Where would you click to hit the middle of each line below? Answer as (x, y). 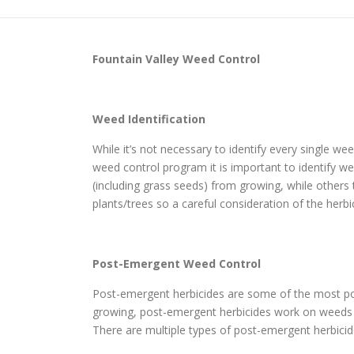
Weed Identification (149, 119)
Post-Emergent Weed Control (177, 264)
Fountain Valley (136, 59)
